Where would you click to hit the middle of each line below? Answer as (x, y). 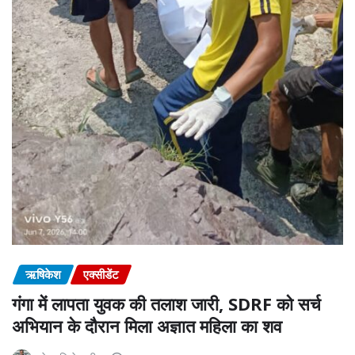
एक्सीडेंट (101, 274)
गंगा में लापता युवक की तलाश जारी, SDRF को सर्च (166, 303)
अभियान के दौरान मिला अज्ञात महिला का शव (147, 325)
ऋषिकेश (43, 274)
